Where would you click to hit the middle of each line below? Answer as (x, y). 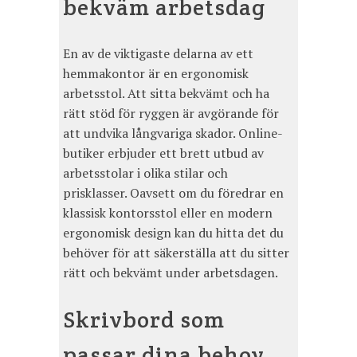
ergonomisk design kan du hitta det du (173, 232)
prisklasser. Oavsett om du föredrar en (173, 192)
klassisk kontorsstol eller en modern (168, 212)
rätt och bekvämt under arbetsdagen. (171, 272)
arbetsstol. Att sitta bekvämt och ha (166, 93)
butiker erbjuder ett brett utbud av (163, 153)
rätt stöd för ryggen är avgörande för (171, 113)
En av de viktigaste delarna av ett (158, 53)
